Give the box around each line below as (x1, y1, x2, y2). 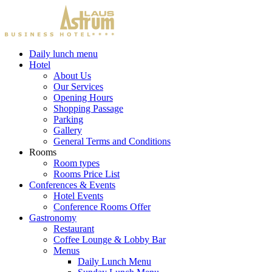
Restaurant (53, 223, 94, 234)
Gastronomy (29, 212, 76, 223)
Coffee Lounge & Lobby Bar (53, 234, 166, 245)
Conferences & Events (29, 180, 115, 190)
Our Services (53, 81, 103, 92)
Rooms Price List (53, 169, 120, 179)
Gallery (53, 125, 82, 135)
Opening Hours (53, 92, 113, 103)
